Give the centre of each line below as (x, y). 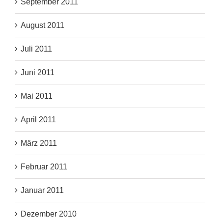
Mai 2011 (37, 96)
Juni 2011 (38, 73)
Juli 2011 (36, 49)
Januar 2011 (42, 191)
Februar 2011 (44, 167)
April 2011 (38, 120)
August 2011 (42, 26)
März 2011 (39, 143)
